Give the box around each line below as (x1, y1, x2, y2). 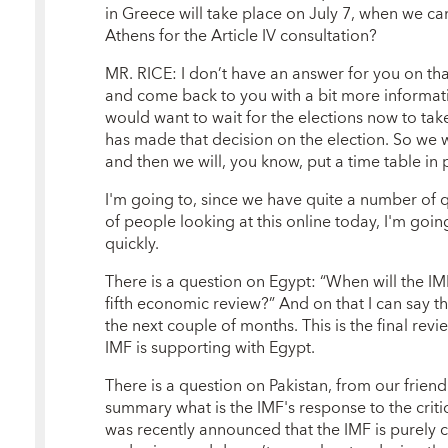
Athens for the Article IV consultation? (104, 21, 377, 50)
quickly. (104, 230, 159, 259)
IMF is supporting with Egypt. (104, 334, 315, 363)
